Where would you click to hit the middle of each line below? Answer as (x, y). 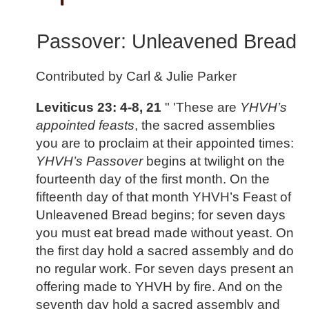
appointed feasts (85, 126)
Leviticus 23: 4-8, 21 (99, 108)
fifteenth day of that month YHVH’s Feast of (163, 197)
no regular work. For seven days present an (165, 269)
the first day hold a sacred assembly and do (165, 251)
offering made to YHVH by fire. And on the (159, 287)
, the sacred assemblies (205, 126)
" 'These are (201, 108)
